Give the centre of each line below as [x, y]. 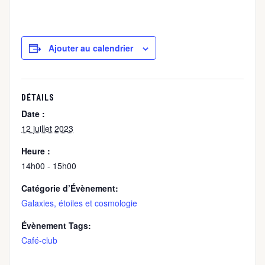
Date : [33, 114]
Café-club [39, 240]
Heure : [36, 151]
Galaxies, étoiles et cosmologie [79, 203]
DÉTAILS [38, 98]
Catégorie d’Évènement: [70, 188]
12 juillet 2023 [47, 128]
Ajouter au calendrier [91, 48]
